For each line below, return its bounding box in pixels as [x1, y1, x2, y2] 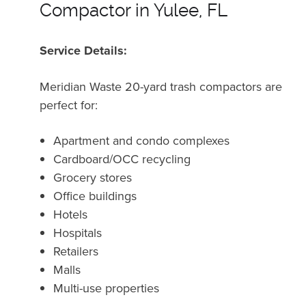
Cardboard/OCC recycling [53, 150, 191, 167]
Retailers [53, 242, 99, 260]
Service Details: [40, 41, 128, 59]
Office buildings [53, 186, 137, 204]
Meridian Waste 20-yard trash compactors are [40, 77, 283, 95]
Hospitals [53, 223, 102, 241]
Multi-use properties [53, 279, 160, 296]
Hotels [53, 205, 88, 223]
